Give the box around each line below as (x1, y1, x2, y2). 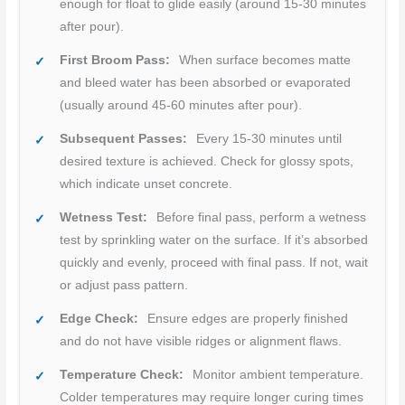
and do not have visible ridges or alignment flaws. (60, 334, 343, 349)
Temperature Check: (60, 368, 184, 382)
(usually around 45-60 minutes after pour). (60, 99, 303, 113)
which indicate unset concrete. (60, 177, 233, 192)
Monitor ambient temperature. (189, 368, 364, 382)
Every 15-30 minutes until (193, 132, 343, 146)
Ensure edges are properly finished (144, 312, 349, 326)
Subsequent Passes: (60, 132, 188, 146)
